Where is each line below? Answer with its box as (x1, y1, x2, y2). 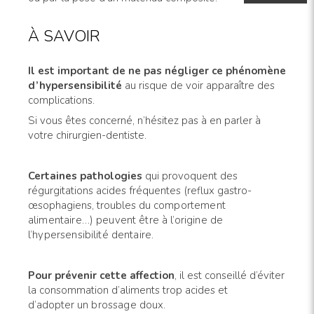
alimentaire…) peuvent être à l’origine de (28, 213, 224, 228)
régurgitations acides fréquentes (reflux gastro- (28, 184, 252, 198)
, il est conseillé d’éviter (175, 268, 285, 283)
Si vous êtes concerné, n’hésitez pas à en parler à (28, 114, 261, 128)
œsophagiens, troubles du (28, 198, 153, 213)
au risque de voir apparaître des (122, 78, 275, 93)
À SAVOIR (28, 26, 100, 48)
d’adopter (28, 298, 77, 313)
